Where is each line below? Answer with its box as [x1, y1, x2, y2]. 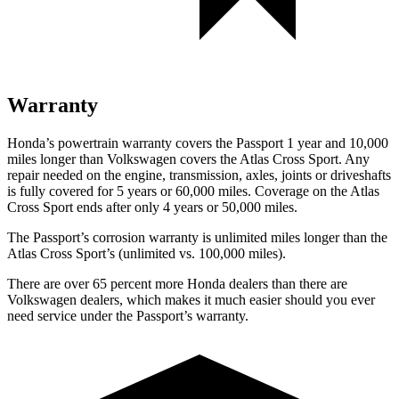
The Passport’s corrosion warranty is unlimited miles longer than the [7, 229, 387, 245]
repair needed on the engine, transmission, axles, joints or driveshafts [7, 167, 391, 183]
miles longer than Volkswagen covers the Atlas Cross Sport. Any [7, 151, 370, 167]
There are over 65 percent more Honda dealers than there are [7, 275, 347, 291]
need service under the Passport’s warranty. [7, 307, 248, 323]
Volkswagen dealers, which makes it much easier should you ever [7, 291, 375, 307]
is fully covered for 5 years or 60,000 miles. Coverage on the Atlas [7, 183, 379, 199]
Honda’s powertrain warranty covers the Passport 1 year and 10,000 [7, 134, 388, 151]
